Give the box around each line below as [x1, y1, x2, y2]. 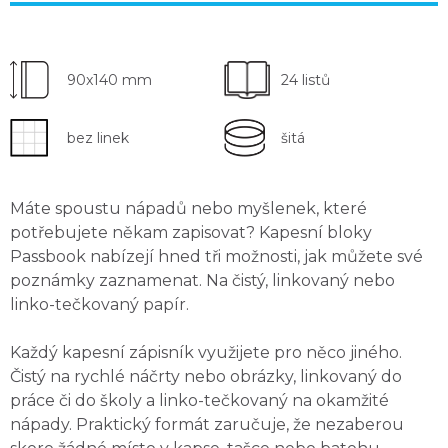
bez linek [67, 128, 129, 147]
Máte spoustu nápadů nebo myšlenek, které [10, 198, 367, 218]
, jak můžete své [297, 246, 423, 266]
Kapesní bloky [255, 222, 372, 242]
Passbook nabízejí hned [10, 246, 205, 266]
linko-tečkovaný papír [10, 294, 186, 314]
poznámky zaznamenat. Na [10, 270, 232, 290]
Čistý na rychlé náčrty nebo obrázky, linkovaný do [10, 366, 402, 386]
